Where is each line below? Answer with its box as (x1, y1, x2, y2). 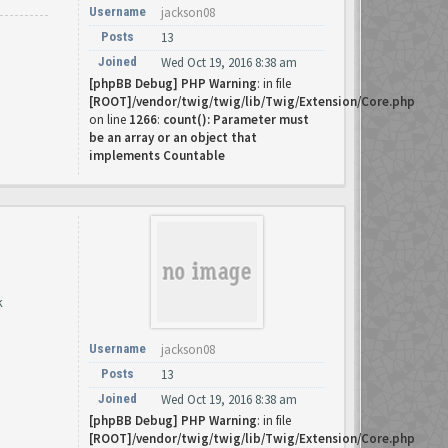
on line (89, 111, 129, 128)
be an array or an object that (89, 129, 257, 146)
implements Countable (89, 147, 225, 164)
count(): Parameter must (163, 111, 309, 128)
